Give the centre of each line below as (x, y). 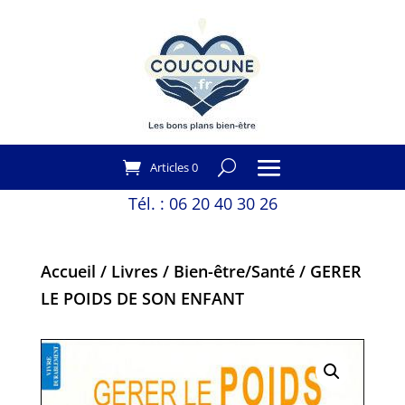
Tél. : (148, 203)
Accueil (68, 271)
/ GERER (328, 271)
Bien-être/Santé (234, 271)
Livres (134, 271)
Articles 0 (174, 167)
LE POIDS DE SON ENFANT (142, 298)
